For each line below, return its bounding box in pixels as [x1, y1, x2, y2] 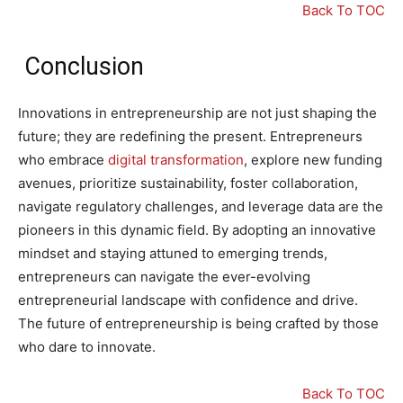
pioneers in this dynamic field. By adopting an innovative [18, 221, 376, 239]
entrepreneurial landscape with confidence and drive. [18, 291, 358, 309]
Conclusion [24, 52, 144, 82]
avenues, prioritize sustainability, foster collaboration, [18, 175, 358, 193]
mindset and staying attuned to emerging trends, [18, 245, 327, 263]
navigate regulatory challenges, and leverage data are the [18, 198, 383, 216]
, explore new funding [244, 151, 382, 169]
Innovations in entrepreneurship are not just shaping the [18, 104, 377, 122]
